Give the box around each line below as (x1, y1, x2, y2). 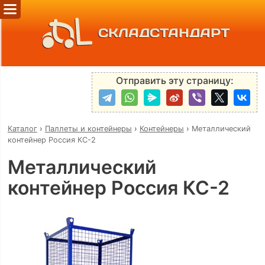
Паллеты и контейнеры (44, 124, 132, 133)
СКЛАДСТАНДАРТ (98, 25, 230, 41)
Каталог (7, 124, 37, 133)
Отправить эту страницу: (115, 75, 234, 87)
